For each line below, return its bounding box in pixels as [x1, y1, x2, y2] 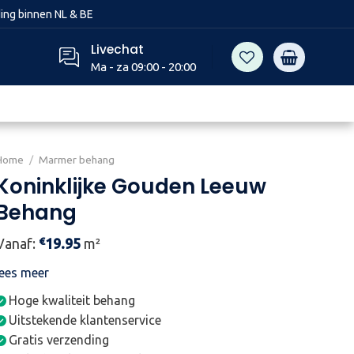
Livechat [90, 40, 144, 58]
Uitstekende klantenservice [9, 313, 162, 327]
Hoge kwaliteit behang [9, 293, 136, 307]
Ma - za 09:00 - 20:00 [90, 60, 196, 74]
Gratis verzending [9, 333, 110, 347]
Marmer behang [39, 153, 115, 166]
